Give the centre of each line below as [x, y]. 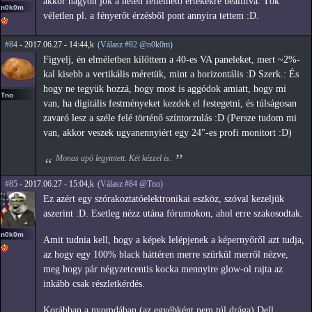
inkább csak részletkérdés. [94, 284]
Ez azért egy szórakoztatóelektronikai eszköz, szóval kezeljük [164, 199]
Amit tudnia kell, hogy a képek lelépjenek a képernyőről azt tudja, [174, 240]
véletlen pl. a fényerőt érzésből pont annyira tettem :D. [151, 16]
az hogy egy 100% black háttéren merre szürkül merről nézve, [166, 255]
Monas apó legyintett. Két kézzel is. [113, 158]
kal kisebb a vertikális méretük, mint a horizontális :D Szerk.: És [171, 75]
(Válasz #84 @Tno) [130, 184]
